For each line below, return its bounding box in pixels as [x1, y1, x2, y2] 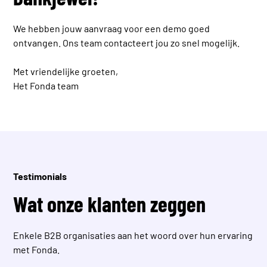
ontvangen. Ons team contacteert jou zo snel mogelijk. [13, 37, 240, 48]
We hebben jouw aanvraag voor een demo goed [13, 23, 210, 34]
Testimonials [13, 170, 67, 182]
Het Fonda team [13, 80, 79, 91]
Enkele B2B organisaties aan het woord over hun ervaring [13, 229, 253, 241]
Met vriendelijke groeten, [13, 66, 119, 77]
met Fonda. [13, 244, 60, 255]
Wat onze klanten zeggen [13, 191, 206, 216]
